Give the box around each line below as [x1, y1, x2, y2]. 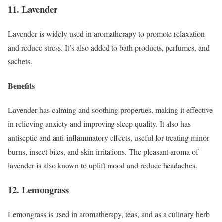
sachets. [8, 55, 32, 66]
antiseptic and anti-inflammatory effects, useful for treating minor [8, 132, 209, 143]
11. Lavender [8, 2, 57, 16]
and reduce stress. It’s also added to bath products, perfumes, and [8, 42, 210, 53]
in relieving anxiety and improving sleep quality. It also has [8, 118, 191, 129]
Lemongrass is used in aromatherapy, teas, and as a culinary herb [8, 208, 210, 219]
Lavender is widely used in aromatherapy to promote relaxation [8, 28, 205, 39]
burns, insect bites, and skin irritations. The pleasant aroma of [8, 146, 198, 157]
